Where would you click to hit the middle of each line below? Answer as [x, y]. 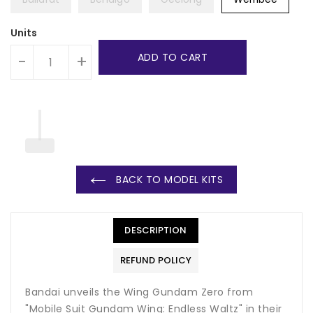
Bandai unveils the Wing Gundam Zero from [139, 292]
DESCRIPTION [156, 231]
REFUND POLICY [156, 261]
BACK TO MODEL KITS [168, 180]
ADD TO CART [173, 58]
